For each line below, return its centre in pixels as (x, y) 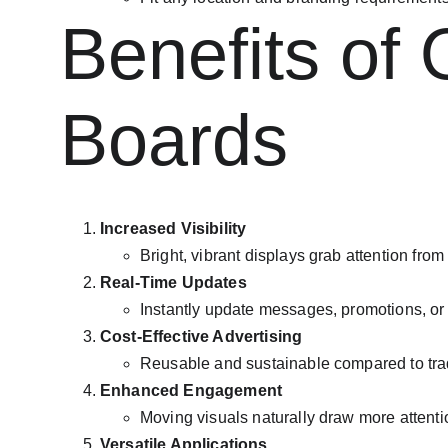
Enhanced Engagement (191, 390)
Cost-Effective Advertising (201, 336)
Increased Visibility (173, 228)
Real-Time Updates (173, 282)
